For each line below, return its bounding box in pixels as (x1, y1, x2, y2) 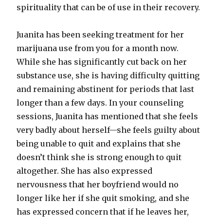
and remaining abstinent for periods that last (17, 84, 195, 94)
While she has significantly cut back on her (17, 57, 187, 67)
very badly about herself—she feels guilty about (17, 125, 200, 135)
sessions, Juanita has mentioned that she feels (17, 111, 199, 122)
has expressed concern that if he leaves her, (17, 207, 189, 217)
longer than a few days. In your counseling (17, 98, 184, 108)
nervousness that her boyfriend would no (17, 180, 179, 190)
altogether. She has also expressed (17, 166, 153, 176)
